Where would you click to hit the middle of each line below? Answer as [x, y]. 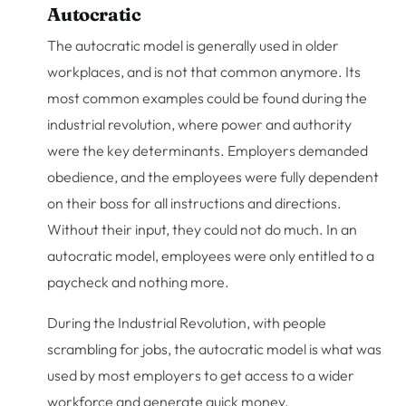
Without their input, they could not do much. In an [203, 229]
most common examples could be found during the [208, 97]
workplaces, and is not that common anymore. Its [204, 71]
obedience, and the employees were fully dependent [213, 176]
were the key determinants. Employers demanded [208, 150]
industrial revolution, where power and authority [200, 124]
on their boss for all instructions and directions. [195, 203]
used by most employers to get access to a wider [201, 375]
